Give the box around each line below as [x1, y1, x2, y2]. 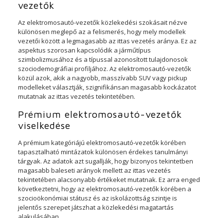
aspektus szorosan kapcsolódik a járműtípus [18, 45, 151, 54]
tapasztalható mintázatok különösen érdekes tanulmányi [18, 147, 188, 156]
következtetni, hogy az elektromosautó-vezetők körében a [18, 184, 191, 193]
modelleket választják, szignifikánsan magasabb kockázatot [18, 82, 196, 91]
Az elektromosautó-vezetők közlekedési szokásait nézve [18, 18, 187, 27]
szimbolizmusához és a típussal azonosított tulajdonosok [18, 54, 188, 64]
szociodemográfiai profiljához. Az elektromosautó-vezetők [18, 64, 191, 73]
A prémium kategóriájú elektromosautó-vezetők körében [18, 138, 186, 147]
